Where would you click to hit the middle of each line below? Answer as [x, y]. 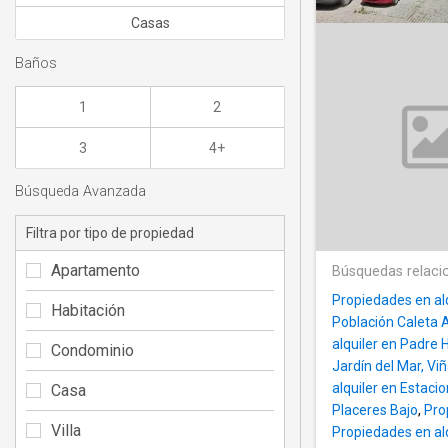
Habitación [88, 310]
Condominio [92, 350]
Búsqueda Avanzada [80, 192]
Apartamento [95, 270]
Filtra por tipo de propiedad [110, 232]
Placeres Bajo [375, 410]
